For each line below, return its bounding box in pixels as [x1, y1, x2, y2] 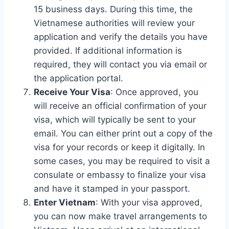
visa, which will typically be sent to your [34, 114, 196, 125]
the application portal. [34, 73, 123, 83]
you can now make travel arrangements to [34, 211, 207, 221]
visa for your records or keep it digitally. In [34, 142, 205, 152]
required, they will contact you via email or [34, 59, 207, 70]
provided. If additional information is [34, 45, 182, 56]
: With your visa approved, [96, 197, 202, 208]
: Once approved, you [110, 86, 198, 97]
